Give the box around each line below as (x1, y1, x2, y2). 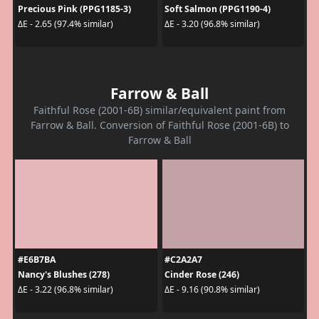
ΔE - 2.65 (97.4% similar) (17, 18, 113, 31)
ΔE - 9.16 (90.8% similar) (164, 283, 260, 296)
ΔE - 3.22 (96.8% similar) (17, 283, 113, 296)
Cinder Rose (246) (164, 268, 239, 281)
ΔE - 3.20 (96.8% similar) (164, 18, 260, 31)
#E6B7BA (17, 253, 56, 266)
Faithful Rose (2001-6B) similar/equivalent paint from (33, 103, 286, 117)
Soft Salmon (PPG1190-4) (164, 2, 271, 15)
